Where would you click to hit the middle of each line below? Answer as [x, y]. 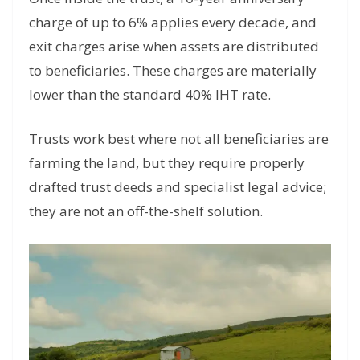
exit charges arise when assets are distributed [174, 46]
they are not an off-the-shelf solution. [146, 211]
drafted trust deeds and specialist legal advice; [178, 187]
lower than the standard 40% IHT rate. [150, 94]
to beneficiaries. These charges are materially [173, 70]
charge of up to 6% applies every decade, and [173, 22]
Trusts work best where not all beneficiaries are [179, 139]
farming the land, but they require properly [167, 163]
